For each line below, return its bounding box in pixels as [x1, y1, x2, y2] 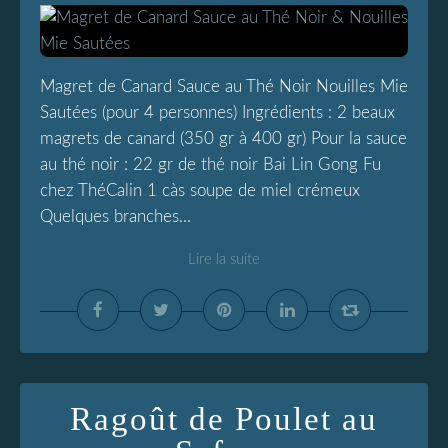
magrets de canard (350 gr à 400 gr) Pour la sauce [40, 130, 407, 147]
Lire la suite [188, 252, 260, 267]
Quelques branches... [40, 208, 191, 225]
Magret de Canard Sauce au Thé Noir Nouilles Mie [40, 78, 408, 95]
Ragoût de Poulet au [70, 401, 378, 437]
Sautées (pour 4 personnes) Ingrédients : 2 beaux [40, 104, 395, 121]
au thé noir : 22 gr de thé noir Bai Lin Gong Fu [40, 156, 381, 173]
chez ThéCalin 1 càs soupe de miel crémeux [40, 182, 360, 199]
